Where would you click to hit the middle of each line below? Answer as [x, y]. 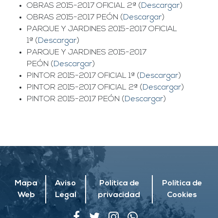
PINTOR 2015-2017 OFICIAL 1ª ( [83, 76]
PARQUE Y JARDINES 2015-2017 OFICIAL [102, 29]
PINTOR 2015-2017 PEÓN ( [76, 100]
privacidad [119, 195]
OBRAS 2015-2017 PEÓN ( [75, 18]
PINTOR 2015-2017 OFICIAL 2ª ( [85, 88]
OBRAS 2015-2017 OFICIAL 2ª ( [84, 6]
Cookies [182, 195]
